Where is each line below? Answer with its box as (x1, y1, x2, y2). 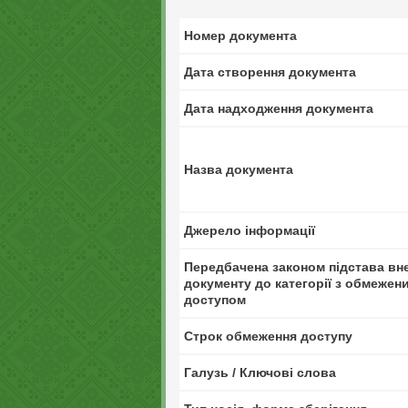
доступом (184, 292, 246, 307)
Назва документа (184, 162, 293, 177)
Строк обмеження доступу (184, 329, 352, 343)
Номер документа (184, 28, 297, 43)
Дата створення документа (184, 65, 356, 79)
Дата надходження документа (184, 101, 373, 116)
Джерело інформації (184, 223, 315, 238)
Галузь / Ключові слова (184, 365, 336, 380)
